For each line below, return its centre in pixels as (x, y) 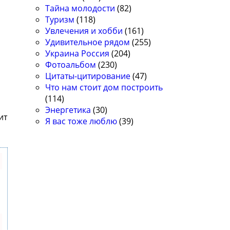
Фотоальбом (71, 65)
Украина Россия (78, 54)
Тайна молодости (80, 8)
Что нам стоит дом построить (104, 88)
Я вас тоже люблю (81, 121)
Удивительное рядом (88, 42)
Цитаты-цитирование (88, 76)
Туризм (60, 20)
